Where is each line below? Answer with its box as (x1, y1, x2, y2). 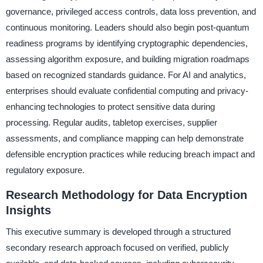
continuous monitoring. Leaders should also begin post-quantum (5, 22, 249, 32)
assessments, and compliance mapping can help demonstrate (5, 133, 244, 143)
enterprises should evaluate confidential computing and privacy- (5, 85, 248, 96)
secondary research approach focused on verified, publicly (5, 242, 229, 252)
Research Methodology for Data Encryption (5, 188, 247, 201)
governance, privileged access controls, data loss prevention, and (5, 6, 256, 16)
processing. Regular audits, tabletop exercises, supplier (5, 117, 217, 127)
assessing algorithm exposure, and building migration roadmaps (5, 53, 249, 64)
